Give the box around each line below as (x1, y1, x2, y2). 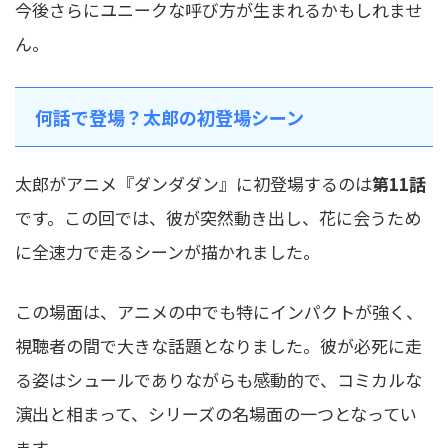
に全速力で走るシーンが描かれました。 (15, 239, 320, 265)
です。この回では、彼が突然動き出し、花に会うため (15, 205, 421, 231)
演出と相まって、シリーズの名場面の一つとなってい (15, 401, 417, 427)
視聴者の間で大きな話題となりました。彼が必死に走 (15, 333, 422, 359)
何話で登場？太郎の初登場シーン (35, 104, 304, 131)
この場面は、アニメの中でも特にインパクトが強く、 (15, 299, 423, 325)
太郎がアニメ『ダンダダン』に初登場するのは (15, 171, 372, 197)
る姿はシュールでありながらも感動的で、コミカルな (15, 367, 422, 393)
